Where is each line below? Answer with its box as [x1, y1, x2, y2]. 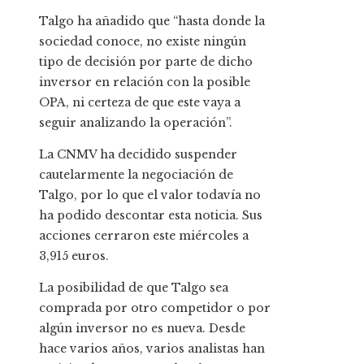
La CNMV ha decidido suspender [39, 147, 237, 162]
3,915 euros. [39, 249, 109, 264]
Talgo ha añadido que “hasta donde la [39, 14, 265, 29]
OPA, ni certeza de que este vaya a [39, 95, 240, 110]
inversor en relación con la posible [39, 75, 250, 90]
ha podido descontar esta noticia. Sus [39, 208, 262, 223]
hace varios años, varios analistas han [39, 341, 265, 357]
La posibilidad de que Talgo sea [39, 280, 228, 296]
